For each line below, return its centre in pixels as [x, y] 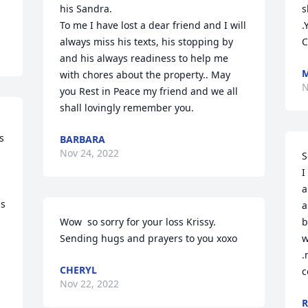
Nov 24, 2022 [90, 153]
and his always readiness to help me [144, 58]
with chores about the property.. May [145, 75]
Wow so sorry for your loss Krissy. [138, 222]
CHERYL [79, 270]
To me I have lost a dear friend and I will [153, 25]
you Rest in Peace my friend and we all [149, 91]
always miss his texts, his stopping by [147, 42]
